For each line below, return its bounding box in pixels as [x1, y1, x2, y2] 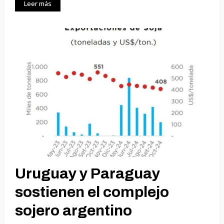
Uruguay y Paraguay [15, 165, 160, 182]
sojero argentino [15, 202, 132, 219]
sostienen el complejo [15, 184, 169, 200]
